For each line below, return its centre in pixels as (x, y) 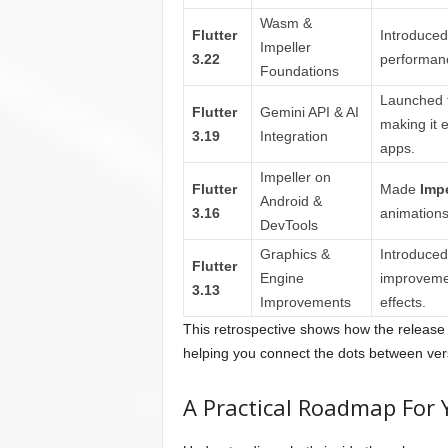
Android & (290, 201)
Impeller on (295, 177)
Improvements (305, 302)
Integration (293, 136)
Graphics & (294, 254)
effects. (402, 302)
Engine (281, 278)
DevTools (288, 225)
